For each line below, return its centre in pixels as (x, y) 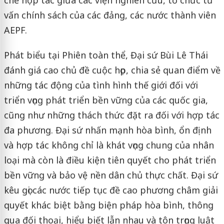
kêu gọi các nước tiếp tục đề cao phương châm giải (111, 190)
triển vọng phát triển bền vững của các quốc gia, (106, 100)
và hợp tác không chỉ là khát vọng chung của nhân (109, 145)
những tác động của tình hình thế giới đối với (101, 85)
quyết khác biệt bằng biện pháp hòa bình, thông (108, 205)
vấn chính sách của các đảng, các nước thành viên (110, 15)
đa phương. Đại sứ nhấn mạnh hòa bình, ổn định (107, 130)
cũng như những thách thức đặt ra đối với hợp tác (111, 115)
